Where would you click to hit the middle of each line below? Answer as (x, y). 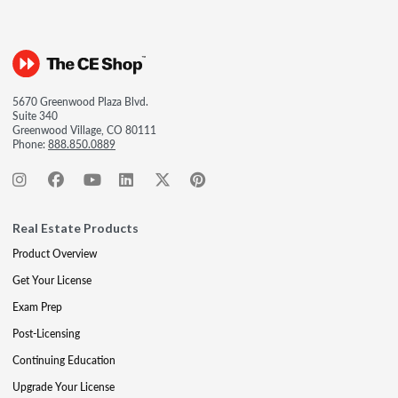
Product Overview (55, 254)
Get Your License (52, 280)
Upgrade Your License (64, 387)
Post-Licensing (46, 334)
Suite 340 (35, 116)
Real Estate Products (76, 228)
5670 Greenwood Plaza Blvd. (80, 102)
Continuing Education (64, 360)
